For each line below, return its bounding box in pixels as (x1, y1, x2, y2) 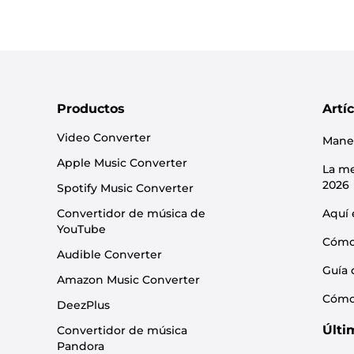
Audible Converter (57, 247, 162, 262)
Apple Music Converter (57, 156, 187, 170)
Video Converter (57, 130, 151, 145)
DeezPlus (57, 298, 110, 312)
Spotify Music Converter (57, 181, 194, 195)
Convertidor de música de (57, 206, 205, 220)
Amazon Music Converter (57, 273, 200, 287)
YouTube (57, 222, 106, 236)
